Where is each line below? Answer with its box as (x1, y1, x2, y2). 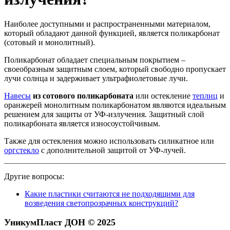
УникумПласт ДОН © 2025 (4, 217, 116, 228)
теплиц (193, 91, 218, 101)
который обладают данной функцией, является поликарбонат (4, 29, 220, 38)
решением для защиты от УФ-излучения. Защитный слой (4, 110, 204, 119)
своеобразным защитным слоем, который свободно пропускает (4, 65, 226, 74)
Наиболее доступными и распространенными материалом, (4, 20, 210, 29)
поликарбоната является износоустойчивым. (4, 119, 160, 128)
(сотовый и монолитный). (4, 38, 95, 47)
